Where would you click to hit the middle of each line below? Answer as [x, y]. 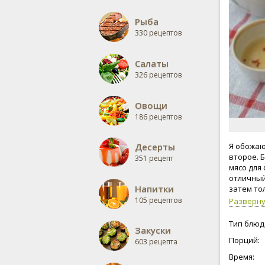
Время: [242, 257]
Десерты [155, 147]
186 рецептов [158, 117]
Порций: [244, 240]
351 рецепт [154, 158]
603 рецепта [156, 242]
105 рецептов [158, 200]
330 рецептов [158, 33]
